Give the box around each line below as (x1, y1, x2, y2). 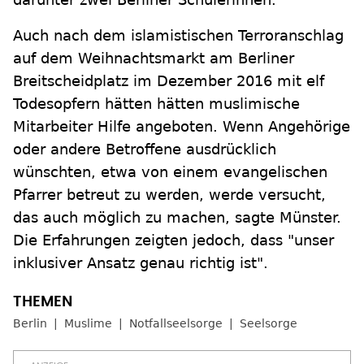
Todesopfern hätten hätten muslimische (13, 95, 300, 113)
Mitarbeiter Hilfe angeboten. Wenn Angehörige (13, 118, 350, 136)
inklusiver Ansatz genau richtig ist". (13, 254, 268, 272)
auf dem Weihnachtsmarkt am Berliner (13, 50, 294, 67)
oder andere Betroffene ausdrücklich (13, 141, 276, 158)
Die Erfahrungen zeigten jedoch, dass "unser (13, 232, 334, 249)
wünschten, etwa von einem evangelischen (13, 163, 327, 181)
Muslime (64, 317, 112, 331)
